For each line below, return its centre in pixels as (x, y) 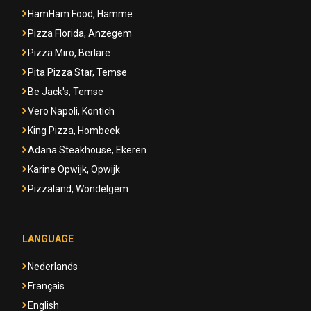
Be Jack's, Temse (66, 92)
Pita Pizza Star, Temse (77, 72)
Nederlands (53, 267)
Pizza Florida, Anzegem (80, 33)
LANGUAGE (48, 239)
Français (46, 286)
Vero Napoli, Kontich (71, 111)
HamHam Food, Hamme (80, 14)
